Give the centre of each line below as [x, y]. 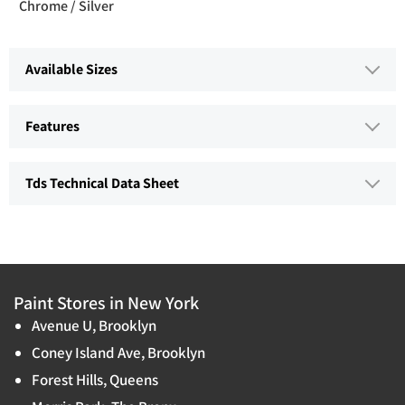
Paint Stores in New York [106, 303]
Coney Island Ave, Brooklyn [118, 353]
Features [52, 127]
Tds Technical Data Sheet [102, 184]
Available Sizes [71, 70]
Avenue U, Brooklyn [94, 326]
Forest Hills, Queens [95, 380]
